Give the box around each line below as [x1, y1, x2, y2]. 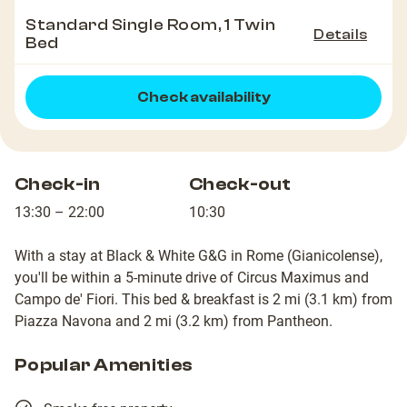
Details [313, 26, 367, 44]
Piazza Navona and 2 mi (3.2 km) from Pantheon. [15, 313, 333, 331]
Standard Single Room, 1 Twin [25, 15, 276, 35]
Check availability [136, 89, 271, 106]
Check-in [15, 174, 101, 195]
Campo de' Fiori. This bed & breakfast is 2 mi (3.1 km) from [15, 291, 392, 309]
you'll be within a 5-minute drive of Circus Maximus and [15, 269, 369, 287]
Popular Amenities [15, 354, 194, 376]
